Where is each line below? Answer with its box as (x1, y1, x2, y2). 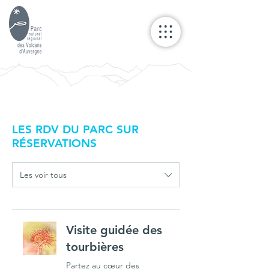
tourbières (66, 240, 124, 254)
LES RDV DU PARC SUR (12, 122, 139, 136)
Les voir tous (20, 169, 67, 180)
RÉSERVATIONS (12, 136, 97, 150)
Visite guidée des (66, 223, 162, 237)
